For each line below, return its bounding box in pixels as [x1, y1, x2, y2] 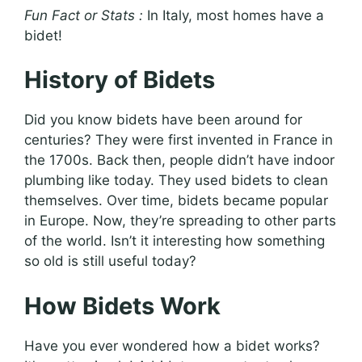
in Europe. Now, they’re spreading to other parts [24, 213, 336, 229]
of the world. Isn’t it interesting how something [24, 233, 325, 250]
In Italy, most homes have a [143, 6, 324, 23]
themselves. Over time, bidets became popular [24, 192, 328, 209]
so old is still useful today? [24, 253, 196, 270]
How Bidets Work [24, 291, 221, 320]
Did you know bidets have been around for [24, 112, 302, 128]
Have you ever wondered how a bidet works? [24, 337, 320, 354]
